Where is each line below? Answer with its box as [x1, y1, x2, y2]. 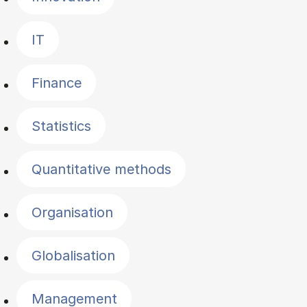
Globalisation [31, 247, 115, 264]
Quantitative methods [31, 160, 171, 177]
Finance [31, 74, 82, 91]
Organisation [31, 204, 113, 221]
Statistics [31, 117, 91, 134]
